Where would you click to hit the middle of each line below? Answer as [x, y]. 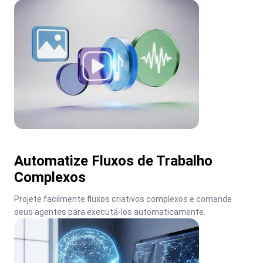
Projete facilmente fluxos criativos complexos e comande [123, 199]
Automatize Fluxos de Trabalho [113, 161]
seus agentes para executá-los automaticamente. [110, 212]
